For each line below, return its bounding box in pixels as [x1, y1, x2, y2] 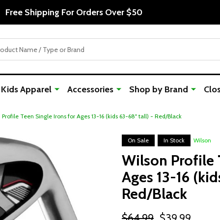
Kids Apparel [1, 84, 52, 95]
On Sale [128, 137, 149, 144]
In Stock [164, 137, 185, 144]
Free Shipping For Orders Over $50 [5, 6, 142, 18]
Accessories [67, 84, 113, 95]
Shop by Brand [129, 84, 188, 95]
